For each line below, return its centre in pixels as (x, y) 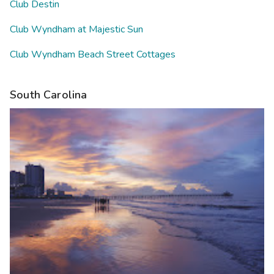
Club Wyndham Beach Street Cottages (93, 55)
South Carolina (49, 95)
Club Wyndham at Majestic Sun (76, 30)
